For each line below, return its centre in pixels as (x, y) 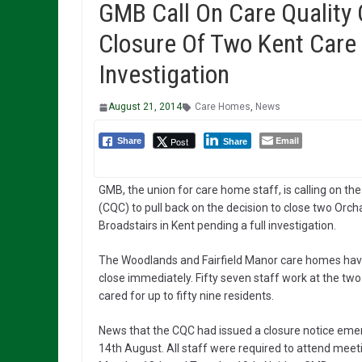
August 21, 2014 (145, 107)
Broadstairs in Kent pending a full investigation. (217, 226)
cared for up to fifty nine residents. (186, 296)
